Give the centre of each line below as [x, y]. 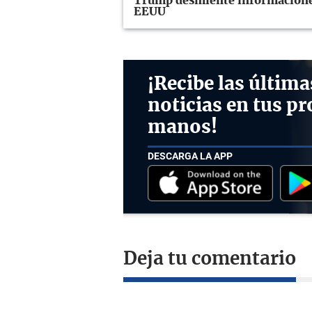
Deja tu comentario [210, 259]
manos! [182, 127]
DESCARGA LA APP [190, 156]
